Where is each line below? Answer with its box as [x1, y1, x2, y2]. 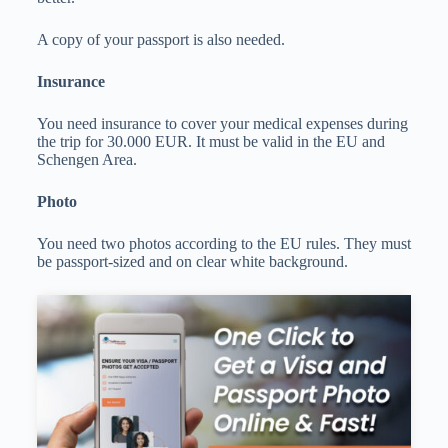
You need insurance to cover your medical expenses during [36, 115, 408, 133]
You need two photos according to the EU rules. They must [36, 235, 411, 253]
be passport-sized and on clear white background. [36, 253, 348, 271]
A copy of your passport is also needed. [36, 31, 285, 49]
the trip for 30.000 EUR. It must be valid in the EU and [36, 133, 385, 151]
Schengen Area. [36, 151, 137, 169]
